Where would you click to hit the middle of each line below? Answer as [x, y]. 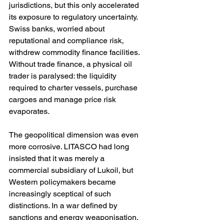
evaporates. [29, 111]
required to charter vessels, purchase [74, 88]
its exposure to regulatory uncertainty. [74, 17]
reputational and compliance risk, [67, 41]
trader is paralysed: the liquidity [64, 76]
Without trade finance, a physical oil [71, 64]
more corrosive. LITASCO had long [70, 147]
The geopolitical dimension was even [75, 135]
